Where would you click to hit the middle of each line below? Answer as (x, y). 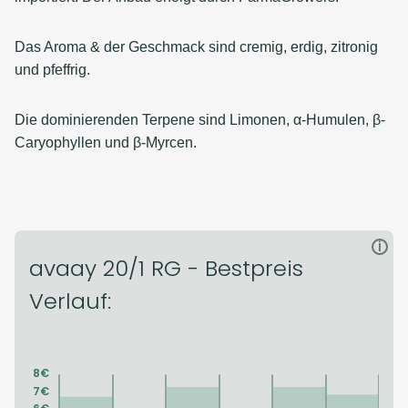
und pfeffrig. (52, 70)
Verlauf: (70, 301)
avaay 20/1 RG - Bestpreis (166, 268)
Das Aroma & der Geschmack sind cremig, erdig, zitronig (196, 47)
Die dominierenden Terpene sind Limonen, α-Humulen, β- (200, 120)
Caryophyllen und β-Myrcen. (106, 143)
